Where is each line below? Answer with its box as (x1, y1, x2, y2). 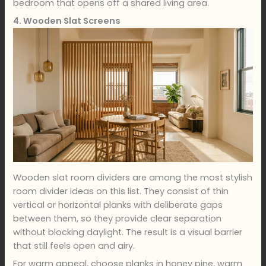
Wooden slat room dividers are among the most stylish (13, 171, 253, 183)
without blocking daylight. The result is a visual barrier (13, 226, 243, 238)
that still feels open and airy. (13, 239, 135, 252)
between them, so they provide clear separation (13, 212, 222, 224)
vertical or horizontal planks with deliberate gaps (13, 198, 223, 211)
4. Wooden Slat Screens (13, 15, 121, 27)
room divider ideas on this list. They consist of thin (13, 185, 229, 197)
